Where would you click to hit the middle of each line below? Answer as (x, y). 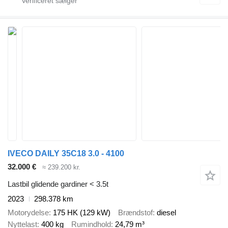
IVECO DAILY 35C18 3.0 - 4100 (66, 153)
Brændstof (135, 212)
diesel (166, 212)
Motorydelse (28, 212)
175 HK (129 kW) (82, 212)
